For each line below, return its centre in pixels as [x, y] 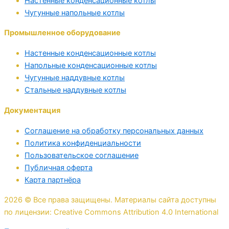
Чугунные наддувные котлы [75, 78]
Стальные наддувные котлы [75, 90]
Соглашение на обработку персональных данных [114, 131]
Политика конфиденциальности [83, 143]
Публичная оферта [59, 168]
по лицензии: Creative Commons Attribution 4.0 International [111, 212]
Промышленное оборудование [62, 33]
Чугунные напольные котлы [75, 13]
